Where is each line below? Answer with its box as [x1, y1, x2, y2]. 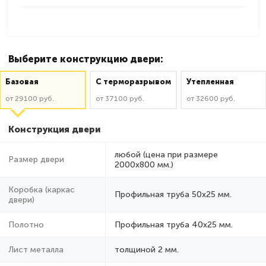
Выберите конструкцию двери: [8, 53, 163, 65]
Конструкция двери [8, 123, 100, 135]
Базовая [5, 77, 39, 86]
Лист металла [8, 244, 64, 255]
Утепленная [186, 77, 234, 86]
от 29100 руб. [5, 94, 54, 103]
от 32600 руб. [186, 94, 235, 103]
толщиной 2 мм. [115, 244, 179, 255]
